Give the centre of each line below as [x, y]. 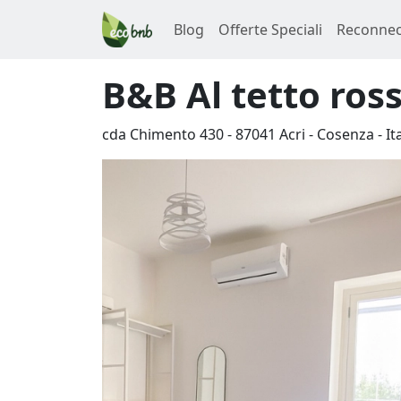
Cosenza [346, 134]
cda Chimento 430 [163, 134]
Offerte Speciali [270, 30]
